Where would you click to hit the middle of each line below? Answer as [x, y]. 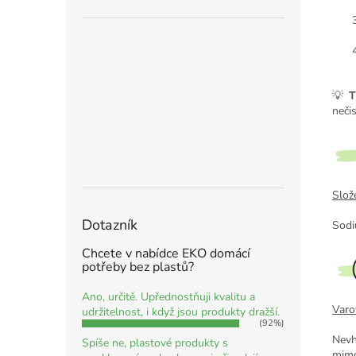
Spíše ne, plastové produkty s [155, 343]
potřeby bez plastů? [138, 267]
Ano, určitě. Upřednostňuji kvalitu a [168, 297]
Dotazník [110, 225]
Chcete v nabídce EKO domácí [166, 254]
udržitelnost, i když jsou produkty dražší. [181, 312]
